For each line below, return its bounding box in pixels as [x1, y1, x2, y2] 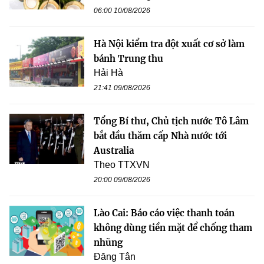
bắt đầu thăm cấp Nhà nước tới [94, 130, 227, 142]
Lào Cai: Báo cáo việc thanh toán [94, 207, 235, 219]
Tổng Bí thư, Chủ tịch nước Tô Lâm [94, 115, 249, 127]
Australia [94, 145, 134, 157]
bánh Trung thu [94, 53, 163, 65]
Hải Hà [94, 68, 123, 78]
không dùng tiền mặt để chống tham [94, 222, 252, 234]
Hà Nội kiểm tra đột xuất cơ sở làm [94, 38, 245, 50]
